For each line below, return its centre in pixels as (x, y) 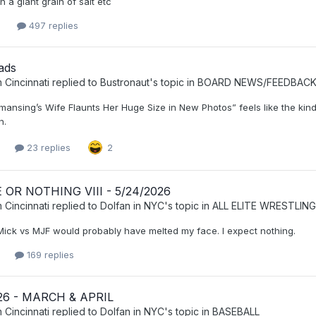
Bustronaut (125, 82)
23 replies (47, 147)
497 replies (52, 25)
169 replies (49, 255)
